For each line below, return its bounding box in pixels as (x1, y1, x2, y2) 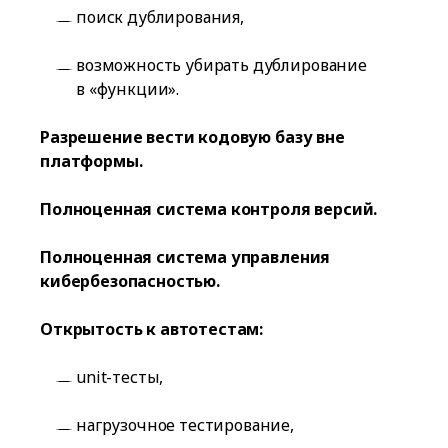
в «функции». (76, 77, 180, 100)
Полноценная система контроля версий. (40, 197, 378, 220)
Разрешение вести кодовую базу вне (40, 125, 345, 148)
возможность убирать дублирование (76, 53, 367, 76)
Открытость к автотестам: (40, 317, 264, 340)
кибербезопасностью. (40, 269, 220, 292)
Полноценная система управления (40, 245, 331, 268)
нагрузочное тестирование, (76, 413, 294, 436)
